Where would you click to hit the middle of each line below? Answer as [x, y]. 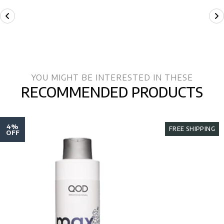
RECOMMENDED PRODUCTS [112, 91]
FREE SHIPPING [192, 128]
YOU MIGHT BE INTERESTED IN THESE [112, 77]
